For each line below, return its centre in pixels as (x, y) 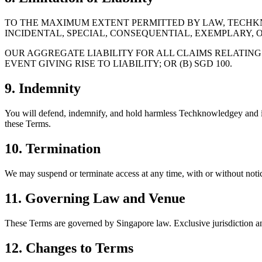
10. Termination (53, 149)
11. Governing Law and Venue (95, 198)
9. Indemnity (43, 89)
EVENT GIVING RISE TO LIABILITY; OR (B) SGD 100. (118, 64)
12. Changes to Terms (69, 248)
